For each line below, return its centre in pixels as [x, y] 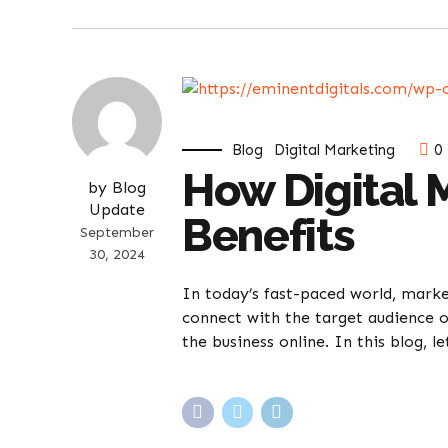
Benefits [268, 235]
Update [117, 209]
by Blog [117, 187]
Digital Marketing [335, 150]
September [117, 232]
